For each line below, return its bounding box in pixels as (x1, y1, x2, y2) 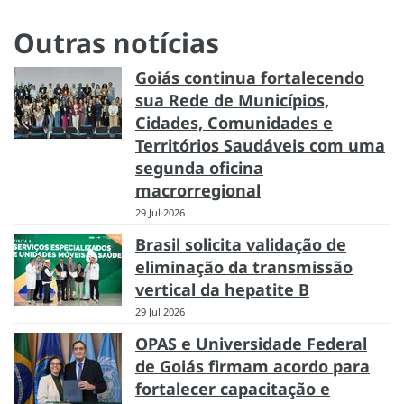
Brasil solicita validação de (135, 233, 346, 255)
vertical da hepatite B (135, 278, 309, 300)
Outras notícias (14, 23, 219, 61)
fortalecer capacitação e (135, 377, 330, 399)
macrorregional (135, 179, 261, 201)
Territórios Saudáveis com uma (135, 133, 385, 156)
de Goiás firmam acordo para (135, 354, 370, 377)
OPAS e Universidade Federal (135, 332, 367, 354)
